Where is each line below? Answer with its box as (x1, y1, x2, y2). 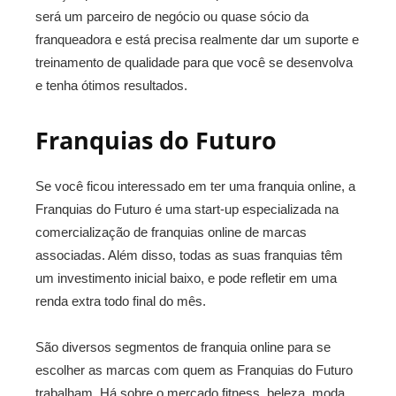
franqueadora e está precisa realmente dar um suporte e (35, 32, 359, 47)
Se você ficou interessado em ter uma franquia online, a (35, 179, 355, 194)
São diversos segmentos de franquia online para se (35, 339, 331, 354)
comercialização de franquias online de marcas (35, 225, 307, 240)
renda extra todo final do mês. (35, 293, 206, 308)
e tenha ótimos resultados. (35, 78, 187, 93)
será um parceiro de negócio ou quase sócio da (35, 9, 308, 24)
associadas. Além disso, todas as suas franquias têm (35, 247, 343, 263)
